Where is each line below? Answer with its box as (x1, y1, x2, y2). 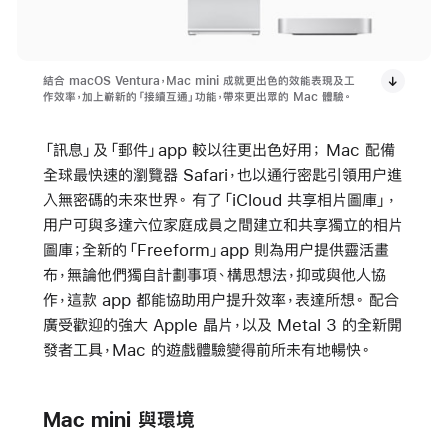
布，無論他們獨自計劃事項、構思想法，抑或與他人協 (42, 266, 386, 284)
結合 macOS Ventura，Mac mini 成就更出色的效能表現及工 (42, 75, 355, 88)
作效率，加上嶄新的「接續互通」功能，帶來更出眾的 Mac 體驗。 (42, 91, 351, 104)
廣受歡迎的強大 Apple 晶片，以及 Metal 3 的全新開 (42, 316, 402, 334)
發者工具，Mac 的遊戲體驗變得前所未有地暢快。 (42, 341, 370, 359)
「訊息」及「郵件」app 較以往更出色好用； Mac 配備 (42, 141, 395, 159)
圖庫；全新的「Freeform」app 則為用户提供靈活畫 (42, 241, 389, 259)
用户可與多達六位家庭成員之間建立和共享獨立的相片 (42, 216, 403, 234)
